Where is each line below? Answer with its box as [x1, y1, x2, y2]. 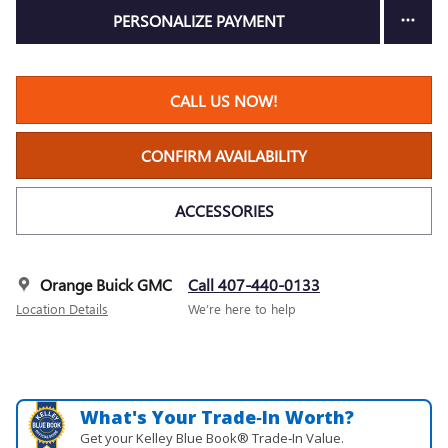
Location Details [16, 299, 108, 317]
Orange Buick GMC [40, 273, 172, 295]
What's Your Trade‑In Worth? [80, 404, 355, 429]
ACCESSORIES [174, 200, 274, 222]
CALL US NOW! [170, 89, 278, 111]
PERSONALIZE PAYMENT [112, 10, 284, 32]
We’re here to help [188, 299, 296, 317]
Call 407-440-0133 [188, 273, 320, 295]
